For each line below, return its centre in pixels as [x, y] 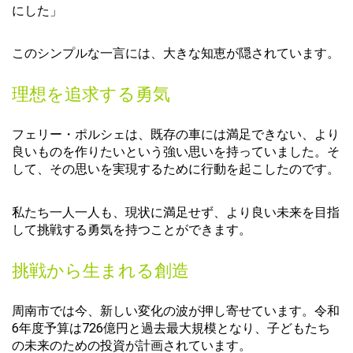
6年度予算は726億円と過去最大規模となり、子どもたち [171, 329]
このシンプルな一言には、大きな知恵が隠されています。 [176, 53]
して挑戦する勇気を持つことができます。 [132, 229]
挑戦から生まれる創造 [100, 270]
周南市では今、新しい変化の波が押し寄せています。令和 [176, 311]
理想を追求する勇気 [91, 95]
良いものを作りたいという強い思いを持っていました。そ [176, 152]
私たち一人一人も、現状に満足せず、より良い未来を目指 [176, 212]
